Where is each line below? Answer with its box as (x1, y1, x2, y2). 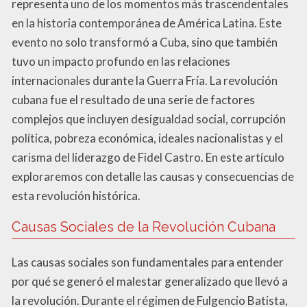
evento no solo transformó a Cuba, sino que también (12, 34, 278, 49)
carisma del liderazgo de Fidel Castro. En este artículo (12, 149, 284, 164)
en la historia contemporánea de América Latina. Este (12, 15, 282, 30)
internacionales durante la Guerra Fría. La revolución (12, 73, 278, 88)
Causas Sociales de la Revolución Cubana (12, 218, 275, 235)
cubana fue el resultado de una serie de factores (12, 92, 255, 107)
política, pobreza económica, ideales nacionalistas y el (12, 130, 283, 145)
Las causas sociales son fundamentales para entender (12, 254, 284, 269)
